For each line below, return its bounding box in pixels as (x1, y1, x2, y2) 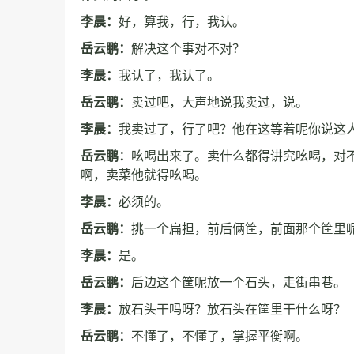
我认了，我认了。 (119, 69, 220, 82)
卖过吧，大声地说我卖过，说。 (131, 96, 308, 109)
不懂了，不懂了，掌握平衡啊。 (131, 330, 308, 343)
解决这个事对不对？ (131, 42, 245, 55)
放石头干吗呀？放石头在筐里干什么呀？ (119, 303, 346, 316)
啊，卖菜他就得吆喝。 (81, 168, 207, 182)
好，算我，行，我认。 (119, 15, 245, 28)
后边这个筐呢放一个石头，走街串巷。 (131, 276, 346, 289)
